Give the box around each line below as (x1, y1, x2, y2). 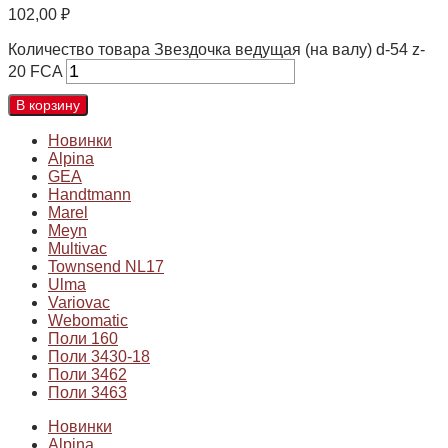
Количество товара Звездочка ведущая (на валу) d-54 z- (8, 41, 425, 59)
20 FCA (8, 63, 62, 81)
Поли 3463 (48, 384, 127, 402)
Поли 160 (48, 330, 118, 348)
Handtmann (48, 186, 131, 204)
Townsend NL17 (48, 258, 164, 276)
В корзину (16, 97, 80, 114)
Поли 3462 (48, 366, 127, 384)
